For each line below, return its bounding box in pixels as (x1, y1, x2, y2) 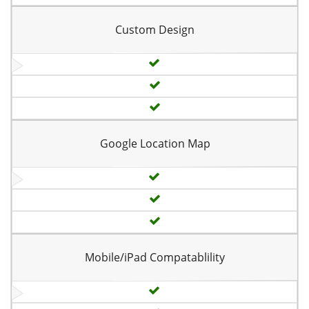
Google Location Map (99, 136, 210, 151)
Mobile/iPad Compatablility (85, 250, 225, 265)
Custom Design (115, 22, 195, 37)
